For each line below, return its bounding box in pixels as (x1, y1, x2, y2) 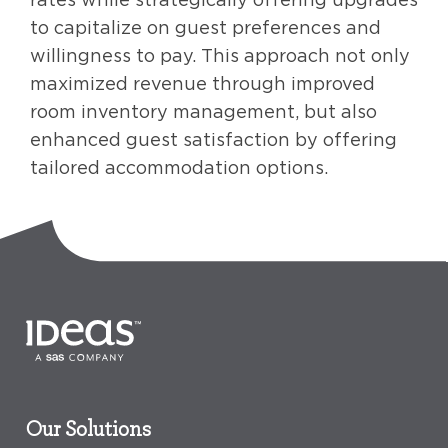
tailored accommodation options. (30, 157, 328, 177)
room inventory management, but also (30, 101, 377, 121)
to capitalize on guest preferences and (30, 17, 381, 37)
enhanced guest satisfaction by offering (30, 129, 397, 149)
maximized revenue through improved (30, 73, 375, 93)
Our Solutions (26, 414, 151, 441)
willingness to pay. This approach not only (30, 45, 410, 65)
